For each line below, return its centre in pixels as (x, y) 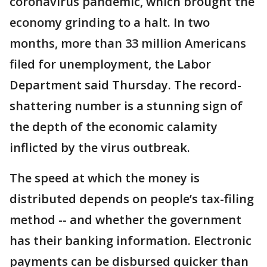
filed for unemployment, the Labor (110, 64)
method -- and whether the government (125, 220)
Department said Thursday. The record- (125, 85)
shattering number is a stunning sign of (126, 106)
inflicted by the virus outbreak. (100, 148)
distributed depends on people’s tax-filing (132, 199)
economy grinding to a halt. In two (110, 22)
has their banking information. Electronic (131, 240)
